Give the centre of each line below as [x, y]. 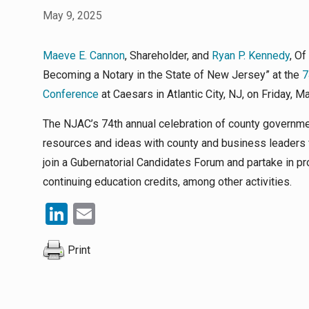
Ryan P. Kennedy [251, 56]
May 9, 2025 [72, 16]
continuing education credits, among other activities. [167, 182]
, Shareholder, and [168, 56]
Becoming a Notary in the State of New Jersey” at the [172, 75]
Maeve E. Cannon [84, 56]
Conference [71, 94]
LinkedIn [108, 214]
